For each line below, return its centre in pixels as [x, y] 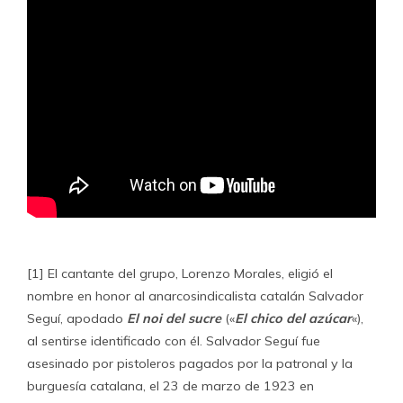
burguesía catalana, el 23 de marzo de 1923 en [170, 385]
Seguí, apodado [77, 318]
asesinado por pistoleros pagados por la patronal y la [190, 363]
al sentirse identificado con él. [116, 340]
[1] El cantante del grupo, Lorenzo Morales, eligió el [180, 273]
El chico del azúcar [293, 318]
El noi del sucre [174, 318]
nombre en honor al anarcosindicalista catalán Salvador [195, 296]
